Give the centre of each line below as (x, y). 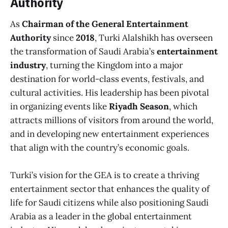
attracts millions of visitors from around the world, (112, 120)
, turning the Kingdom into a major (114, 65)
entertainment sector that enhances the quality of (110, 189)
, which (183, 106)
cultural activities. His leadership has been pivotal (110, 92)
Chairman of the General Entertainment (105, 24)
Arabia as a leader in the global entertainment (101, 216)
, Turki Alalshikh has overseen (154, 37)
